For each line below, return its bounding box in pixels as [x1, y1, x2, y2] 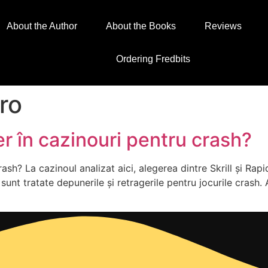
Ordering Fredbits [116, 54, 191, 65]
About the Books [105, 21, 176, 32]
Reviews [204, 21, 242, 32]
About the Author [6, 21, 77, 32]
